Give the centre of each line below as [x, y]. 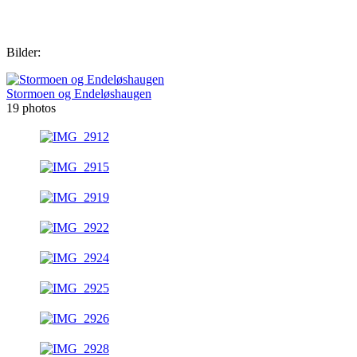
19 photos [31, 108]
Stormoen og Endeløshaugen [79, 93]
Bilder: [24, 52]
